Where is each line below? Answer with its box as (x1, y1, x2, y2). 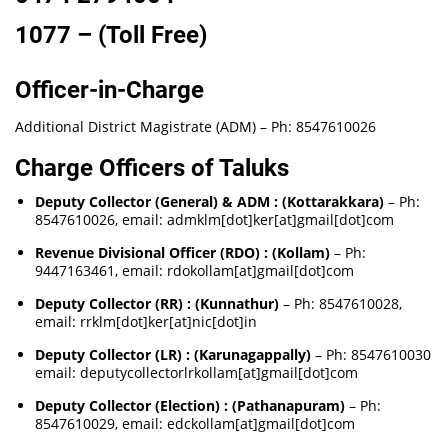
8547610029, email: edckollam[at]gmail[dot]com (35, 414, 356, 433)
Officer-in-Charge (15, 76, 205, 104)
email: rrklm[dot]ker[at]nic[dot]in (35, 312, 258, 331)
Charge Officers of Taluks (15, 154, 290, 182)
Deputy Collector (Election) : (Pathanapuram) (35, 396, 350, 415)
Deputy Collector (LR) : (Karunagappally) (35, 345, 316, 364)
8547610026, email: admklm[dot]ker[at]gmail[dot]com (35, 210, 395, 229)
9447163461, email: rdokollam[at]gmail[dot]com (35, 261, 355, 280)
